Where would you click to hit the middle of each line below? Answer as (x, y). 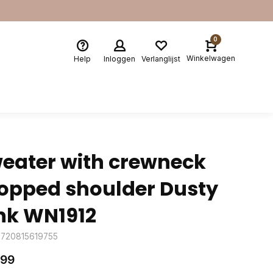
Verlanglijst (161, 58)
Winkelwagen (211, 58)
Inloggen (119, 58)
